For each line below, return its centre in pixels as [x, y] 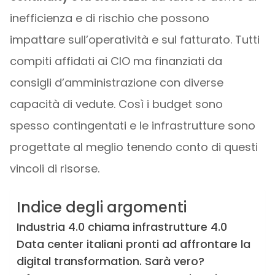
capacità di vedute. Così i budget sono [116, 104]
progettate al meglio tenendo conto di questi [134, 147]
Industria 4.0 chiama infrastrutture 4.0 [122, 227]
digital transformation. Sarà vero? [110, 261]
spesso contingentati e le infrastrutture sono [132, 126]
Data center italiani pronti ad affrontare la [133, 244]
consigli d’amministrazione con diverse [116, 83]
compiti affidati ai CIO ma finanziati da [116, 61]
